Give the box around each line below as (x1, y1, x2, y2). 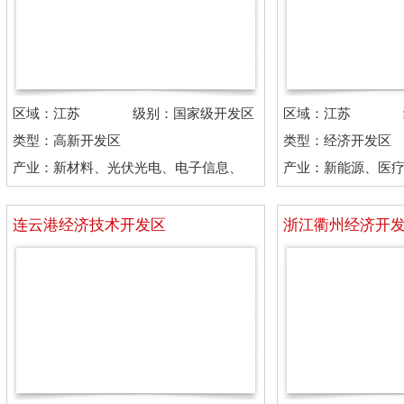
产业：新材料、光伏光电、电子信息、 (13, 161, 243, 175)
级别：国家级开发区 (133, 106, 254, 121)
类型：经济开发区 (283, 133, 391, 148)
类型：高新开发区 (13, 133, 121, 148)
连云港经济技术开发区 (13, 216, 166, 234)
